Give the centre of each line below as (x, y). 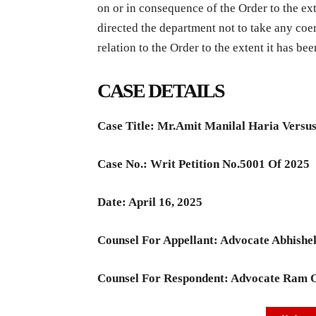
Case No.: (124, 164)
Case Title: (127, 126)
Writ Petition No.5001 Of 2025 (230, 164)
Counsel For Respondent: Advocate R (194, 278)
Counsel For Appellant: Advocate (184, 240)
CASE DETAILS (161, 90)
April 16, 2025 (165, 202)
